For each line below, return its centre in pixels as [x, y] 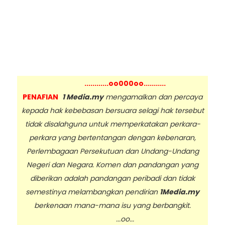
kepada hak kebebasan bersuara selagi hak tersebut [113, 111]
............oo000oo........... [125, 84]
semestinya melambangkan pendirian [93, 192]
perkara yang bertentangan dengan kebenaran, [113, 138]
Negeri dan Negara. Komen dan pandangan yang [113, 165]
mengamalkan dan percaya [153, 97]
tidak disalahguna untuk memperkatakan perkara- [113, 124]
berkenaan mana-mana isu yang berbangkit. [113, 206]
